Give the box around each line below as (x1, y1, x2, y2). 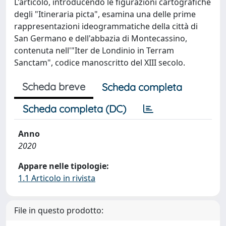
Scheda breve (22, 80, 85, 93)
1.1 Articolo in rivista (18, 172, 95, 184)
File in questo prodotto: (14, 204, 103, 216)
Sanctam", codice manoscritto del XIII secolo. (14, 56, 185, 68)
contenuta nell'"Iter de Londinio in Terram (14, 44, 174, 56)
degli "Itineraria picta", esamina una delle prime (14, 8, 196, 20)
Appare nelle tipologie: (18, 160, 109, 172)
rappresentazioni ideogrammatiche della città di (14, 20, 198, 32)
